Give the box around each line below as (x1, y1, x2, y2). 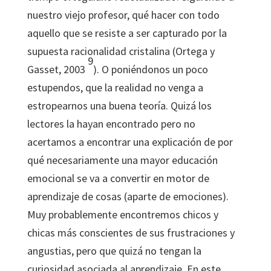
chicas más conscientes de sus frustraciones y (27, 226, 235, 240)
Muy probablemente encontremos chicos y (27, 207, 218, 221)
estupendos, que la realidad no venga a (27, 80, 203, 94)
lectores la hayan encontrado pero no (27, 117, 195, 131)
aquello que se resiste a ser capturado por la (27, 26, 227, 40)
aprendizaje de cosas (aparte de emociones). (27, 189, 229, 203)
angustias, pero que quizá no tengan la (27, 244, 201, 258)
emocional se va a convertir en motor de (27, 171, 209, 185)
